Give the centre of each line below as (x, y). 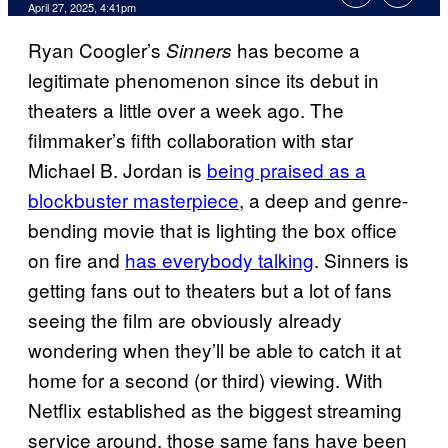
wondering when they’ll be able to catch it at (214, 350)
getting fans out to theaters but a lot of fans (210, 290)
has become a (296, 50)
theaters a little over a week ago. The (186, 110)
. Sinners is (361, 260)
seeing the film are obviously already (185, 320)
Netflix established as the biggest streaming (215, 410)
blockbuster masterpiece (133, 200)
